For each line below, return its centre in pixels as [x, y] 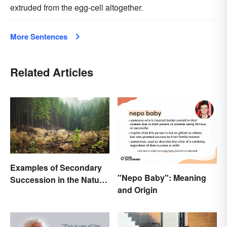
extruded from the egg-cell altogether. [77, 8]
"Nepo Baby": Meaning [162, 177]
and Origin [138, 190]
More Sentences [39, 37]
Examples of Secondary [56, 167]
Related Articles [52, 72]
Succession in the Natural [60, 179]
